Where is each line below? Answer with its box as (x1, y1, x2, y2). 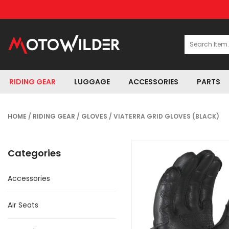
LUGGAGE (74, 77, 110, 87)
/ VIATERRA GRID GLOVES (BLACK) (107, 112, 219, 121)
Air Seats (8, 200, 38, 210)
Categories (8, 147, 61, 159)
